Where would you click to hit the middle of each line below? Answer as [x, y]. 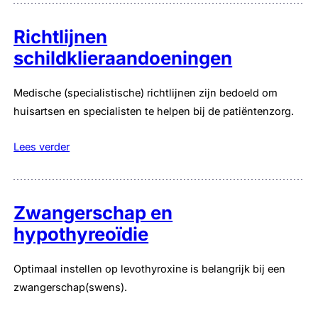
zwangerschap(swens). [71, 288]
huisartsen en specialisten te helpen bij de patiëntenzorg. [154, 111]
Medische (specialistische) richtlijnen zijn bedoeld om [146, 93]
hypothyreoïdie [81, 234]
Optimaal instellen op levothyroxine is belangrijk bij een [150, 269]
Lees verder [42, 147]
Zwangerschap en [93, 212]
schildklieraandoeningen [123, 57]
